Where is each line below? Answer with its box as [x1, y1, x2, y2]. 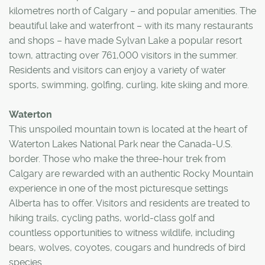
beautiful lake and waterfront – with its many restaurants [9, 20, 253, 31]
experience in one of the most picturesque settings [9, 182, 228, 194]
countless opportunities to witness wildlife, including [9, 227, 235, 238]
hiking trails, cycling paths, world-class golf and [9, 212, 215, 224]
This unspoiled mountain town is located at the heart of [9, 123, 247, 135]
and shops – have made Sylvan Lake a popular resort [9, 34, 242, 46]
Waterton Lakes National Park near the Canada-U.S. [9, 138, 232, 150]
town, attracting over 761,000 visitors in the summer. [9, 49, 238, 61]
